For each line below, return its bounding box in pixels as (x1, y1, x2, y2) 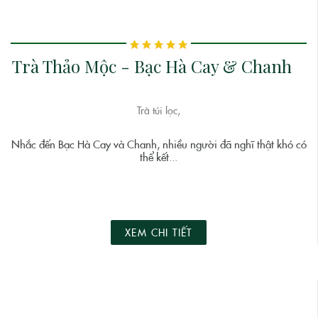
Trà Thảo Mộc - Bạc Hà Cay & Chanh (11, 54, 292, 77)
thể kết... (140, 150, 177, 165)
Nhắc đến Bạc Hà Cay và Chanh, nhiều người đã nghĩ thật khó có (11, 137, 307, 152)
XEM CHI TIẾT (125, 226, 192, 239)
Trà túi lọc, (137, 104, 180, 117)
